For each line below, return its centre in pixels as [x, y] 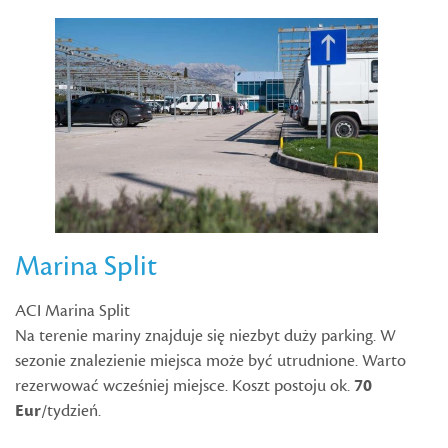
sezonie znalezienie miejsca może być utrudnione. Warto [210, 360]
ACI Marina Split [72, 310]
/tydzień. [71, 410]
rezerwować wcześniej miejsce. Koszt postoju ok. [184, 385]
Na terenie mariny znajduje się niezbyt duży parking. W [205, 335]
